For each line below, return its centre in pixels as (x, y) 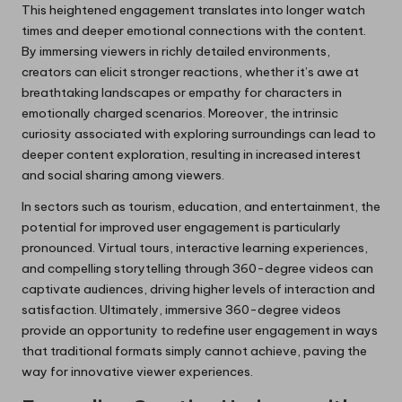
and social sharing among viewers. (123, 175)
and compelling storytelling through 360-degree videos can (197, 269)
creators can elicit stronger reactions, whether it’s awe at (190, 72)
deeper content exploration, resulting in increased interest (191, 155)
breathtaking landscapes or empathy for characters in (182, 93)
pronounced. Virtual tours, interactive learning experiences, (195, 248)
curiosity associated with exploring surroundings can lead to (199, 134)
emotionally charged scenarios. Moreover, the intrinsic (180, 114)
